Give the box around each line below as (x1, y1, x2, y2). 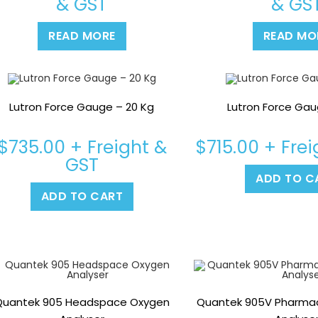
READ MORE (48, 27, 116, 44)
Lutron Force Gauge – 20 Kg (9, 99, 155, 115)
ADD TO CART (40, 188, 124, 205)
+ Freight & (65, 135, 167, 160)
